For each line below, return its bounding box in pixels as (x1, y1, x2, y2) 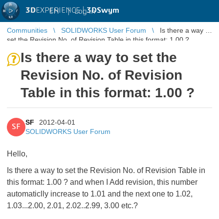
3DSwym (87, 6, 119, 14)
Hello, (7, 150, 27, 158)
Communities (7, 26, 47, 34)
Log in (74, 7, 95, 15)
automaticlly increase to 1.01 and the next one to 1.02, (7, 190, 193, 198)
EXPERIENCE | (36, 6, 87, 14)
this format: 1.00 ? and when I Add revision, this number (7, 178, 197, 186)
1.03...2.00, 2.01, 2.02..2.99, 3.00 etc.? (7, 201, 138, 210)
